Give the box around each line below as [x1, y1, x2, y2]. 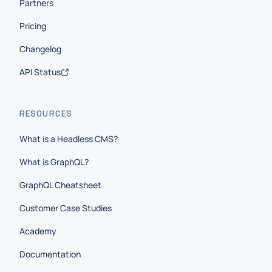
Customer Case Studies [19, 202, 112, 214]
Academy [19, 225, 56, 237]
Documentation [19, 248, 81, 260]
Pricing [19, 20, 46, 32]
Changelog [19, 43, 61, 55]
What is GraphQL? [19, 156, 89, 168]
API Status [19, 66, 61, 78]
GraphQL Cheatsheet [19, 179, 101, 191]
